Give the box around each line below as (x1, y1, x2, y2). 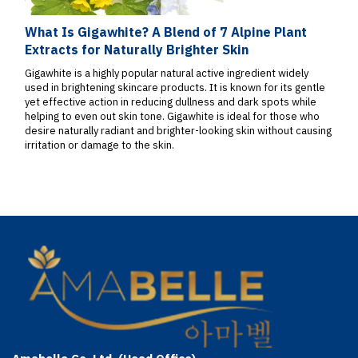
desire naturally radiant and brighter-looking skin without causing (25, 124, 332, 138)
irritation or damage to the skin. (25, 138, 174, 153)
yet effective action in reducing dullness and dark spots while (25, 95, 316, 109)
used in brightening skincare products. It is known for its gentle (25, 81, 325, 95)
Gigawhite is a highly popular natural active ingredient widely (25, 66, 308, 81)
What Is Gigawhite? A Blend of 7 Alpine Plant (25, 24, 307, 41)
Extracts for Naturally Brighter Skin (25, 42, 249, 58)
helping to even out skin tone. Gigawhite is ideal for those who (25, 109, 320, 124)
